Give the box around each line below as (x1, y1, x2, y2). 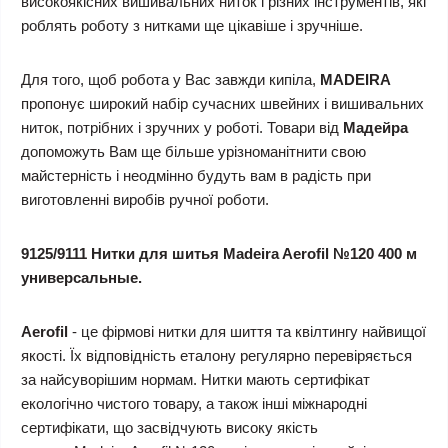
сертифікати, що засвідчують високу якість (21, 419, 318, 436)
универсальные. (21, 269, 142, 286)
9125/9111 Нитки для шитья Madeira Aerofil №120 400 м (21, 245, 417, 262)
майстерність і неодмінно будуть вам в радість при (21, 167, 371, 184)
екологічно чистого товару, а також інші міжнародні (21, 395, 367, 412)
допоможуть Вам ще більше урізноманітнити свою (21, 143, 366, 160)
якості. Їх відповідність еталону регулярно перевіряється (21, 347, 412, 364)
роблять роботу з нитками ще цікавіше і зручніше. (21, 17, 363, 34)
